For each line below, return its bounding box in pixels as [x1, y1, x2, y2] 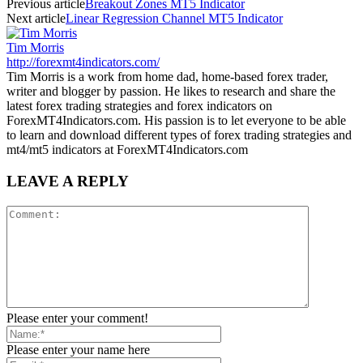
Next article [6, 11, 66, 26]
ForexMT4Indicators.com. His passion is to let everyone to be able [6, 113, 346, 128]
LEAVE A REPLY [6, 172, 129, 190]
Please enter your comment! [6, 310, 148, 325]
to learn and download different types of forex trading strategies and [6, 128, 352, 143]
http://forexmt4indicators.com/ [6, 55, 160, 70]
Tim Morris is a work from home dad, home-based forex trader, [6, 70, 328, 84]
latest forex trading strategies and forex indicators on [6, 99, 272, 113]
